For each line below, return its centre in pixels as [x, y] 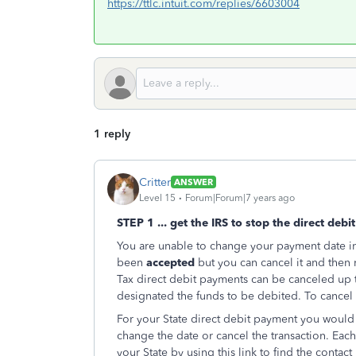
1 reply [112, 134]
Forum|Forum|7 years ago [240, 197]
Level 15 [157, 197]
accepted [172, 263]
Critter [155, 182]
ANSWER [193, 182]
